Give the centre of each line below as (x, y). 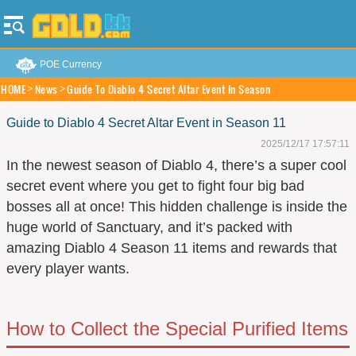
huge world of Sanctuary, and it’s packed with (149, 227)
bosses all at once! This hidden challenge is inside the (177, 206)
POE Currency (71, 64)
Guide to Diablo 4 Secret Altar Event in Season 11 (146, 123)
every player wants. (68, 268)
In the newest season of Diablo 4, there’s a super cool (176, 165)
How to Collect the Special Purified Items (177, 329)
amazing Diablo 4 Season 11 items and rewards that (172, 248)
